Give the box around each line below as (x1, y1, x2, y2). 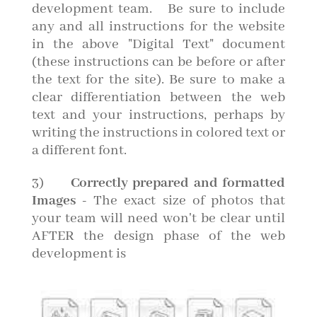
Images (31, 192, 82, 210)
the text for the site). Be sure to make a (31, 71, 286, 89)
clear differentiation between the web (31, 88, 286, 107)
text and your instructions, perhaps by (31, 106, 286, 125)
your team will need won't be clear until (31, 209, 286, 228)
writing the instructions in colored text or (31, 124, 286, 142)
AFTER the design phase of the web (31, 227, 286, 246)
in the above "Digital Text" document (31, 35, 286, 54)
